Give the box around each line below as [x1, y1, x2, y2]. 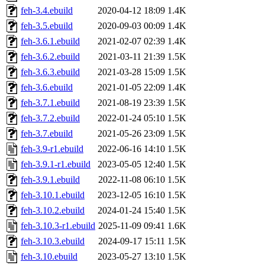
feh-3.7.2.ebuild [21, 113, 80, 124]
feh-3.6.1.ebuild [21, 36, 80, 47]
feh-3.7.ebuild [21, 128, 73, 139]
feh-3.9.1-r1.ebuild [21, 159, 91, 170]
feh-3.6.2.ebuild [21, 51, 80, 62]
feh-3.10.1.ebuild [21, 190, 85, 201]
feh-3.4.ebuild [21, 5, 73, 16]
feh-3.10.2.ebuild [21, 205, 85, 216]
